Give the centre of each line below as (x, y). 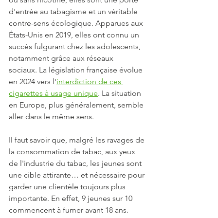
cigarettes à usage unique (53, 93)
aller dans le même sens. (51, 117)
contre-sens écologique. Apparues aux (77, 23)
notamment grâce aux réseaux (62, 58)
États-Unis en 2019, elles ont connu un (75, 35)
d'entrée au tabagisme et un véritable (74, 12)
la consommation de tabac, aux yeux (73, 152)
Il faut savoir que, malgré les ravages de (78, 140)
